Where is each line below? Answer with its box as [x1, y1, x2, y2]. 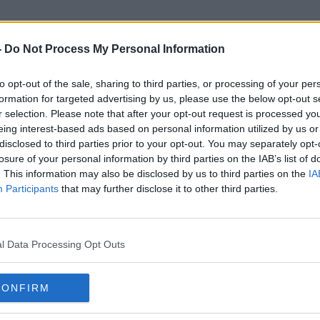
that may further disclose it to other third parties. [59, 183, 278, 194]
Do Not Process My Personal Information [4, 43, 225, 55]
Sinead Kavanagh [69, 87, 251, 111]
